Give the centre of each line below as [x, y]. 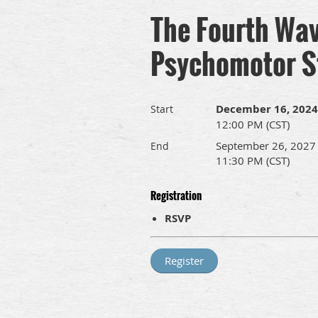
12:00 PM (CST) [253, 125]
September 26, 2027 [266, 146]
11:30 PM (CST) [253, 161]
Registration [176, 196]
